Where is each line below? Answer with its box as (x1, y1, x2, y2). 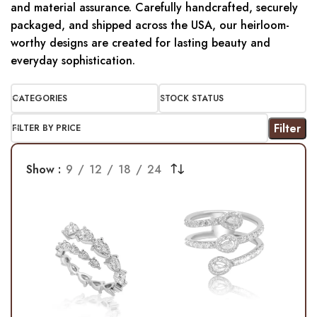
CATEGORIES (12, 92, 67, 105)
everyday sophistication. (11, 52, 135, 69)
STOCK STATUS (160, 92, 224, 105)
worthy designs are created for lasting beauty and (11, 35, 270, 52)
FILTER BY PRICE (12, 122, 81, 135)
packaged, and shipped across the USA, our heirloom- (11, 17, 289, 34)
